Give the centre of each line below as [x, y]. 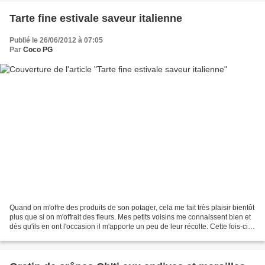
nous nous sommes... [43, 236]
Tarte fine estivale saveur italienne [96, 18]
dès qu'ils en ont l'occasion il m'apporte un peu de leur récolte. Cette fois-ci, [130, 227]
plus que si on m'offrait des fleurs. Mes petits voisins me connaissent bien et [130, 217]
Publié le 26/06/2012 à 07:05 [56, 40]
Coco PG [38, 49]
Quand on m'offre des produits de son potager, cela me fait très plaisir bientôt [132, 208]
